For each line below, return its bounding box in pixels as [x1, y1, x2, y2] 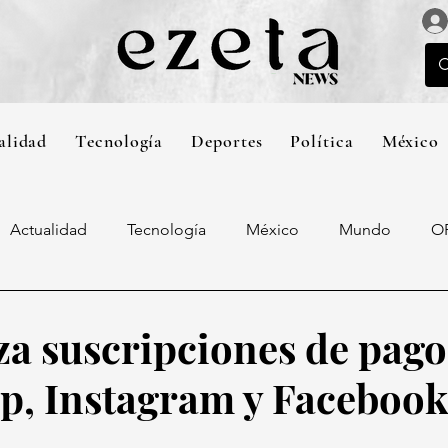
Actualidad [10, 220, 87, 239]
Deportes [191, 129, 263, 152]
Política [290, 129, 354, 152]
